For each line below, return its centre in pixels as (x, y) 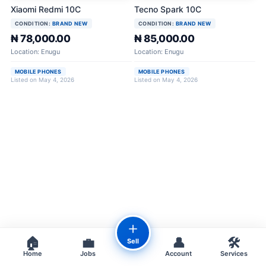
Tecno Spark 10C (168, 9)
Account (178, 254)
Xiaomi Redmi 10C (46, 9)
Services (234, 254)
